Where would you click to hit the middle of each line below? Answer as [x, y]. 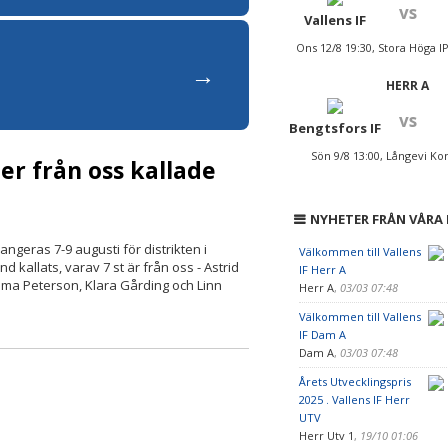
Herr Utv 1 [326, 435]
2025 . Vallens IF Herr [354, 399]
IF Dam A [322, 334]
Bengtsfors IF [335, 127]
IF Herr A [322, 269]
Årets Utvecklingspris [354, 381]
